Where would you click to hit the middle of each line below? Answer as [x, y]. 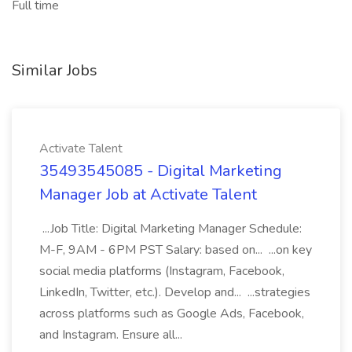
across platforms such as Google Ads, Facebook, [172, 313]
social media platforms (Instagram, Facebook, [162, 271]
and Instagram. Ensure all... [112, 335]
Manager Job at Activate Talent [148, 194]
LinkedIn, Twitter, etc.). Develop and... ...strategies [175, 292]
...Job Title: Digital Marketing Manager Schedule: [170, 229]
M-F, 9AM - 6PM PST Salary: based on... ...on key [176, 250]
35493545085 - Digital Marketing [161, 171]
